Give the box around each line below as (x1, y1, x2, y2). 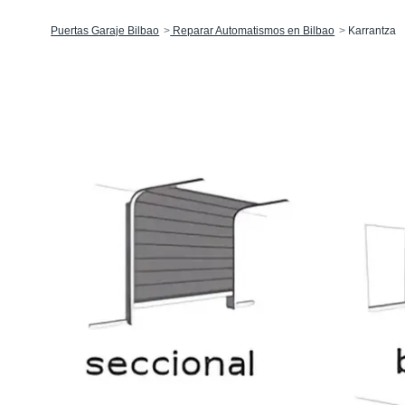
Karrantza (345, 24, 397, 38)
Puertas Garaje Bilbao (51, 24, 160, 38)
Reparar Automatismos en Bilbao (170, 24, 335, 38)
